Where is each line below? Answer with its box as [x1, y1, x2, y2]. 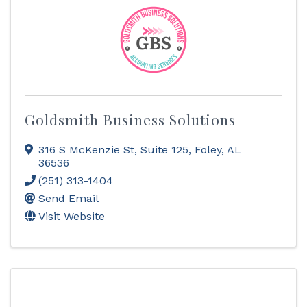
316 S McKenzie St [38, 143, 134, 156]
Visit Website [38, 210, 105, 223]
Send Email [38, 192, 99, 205]
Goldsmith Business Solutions [25, 110, 236, 129]
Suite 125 [140, 143, 188, 156]
